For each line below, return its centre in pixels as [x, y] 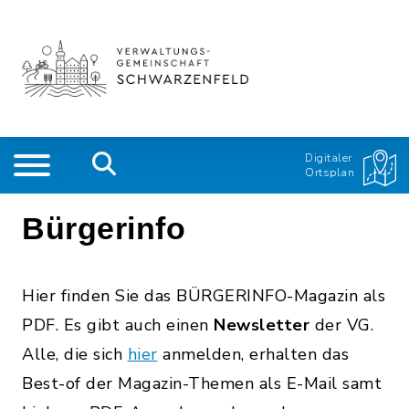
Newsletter [264, 325]
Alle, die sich [75, 354]
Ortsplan [330, 173]
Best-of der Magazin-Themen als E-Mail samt [202, 383]
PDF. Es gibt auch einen [118, 325]
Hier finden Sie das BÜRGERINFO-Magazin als [204, 296]
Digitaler [329, 158]
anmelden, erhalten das [253, 354]
